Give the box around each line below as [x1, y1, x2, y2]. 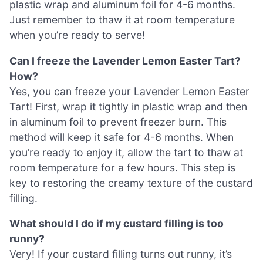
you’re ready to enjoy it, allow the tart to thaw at [9, 146, 243, 159]
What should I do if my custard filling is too [9, 217, 224, 230]
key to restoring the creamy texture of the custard [9, 176, 253, 189]
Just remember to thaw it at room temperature [9, 13, 235, 26]
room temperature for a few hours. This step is [9, 161, 235, 174]
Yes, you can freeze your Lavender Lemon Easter [9, 85, 249, 97]
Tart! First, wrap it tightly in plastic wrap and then [9, 100, 247, 113]
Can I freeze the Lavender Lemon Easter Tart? [9, 54, 241, 67]
